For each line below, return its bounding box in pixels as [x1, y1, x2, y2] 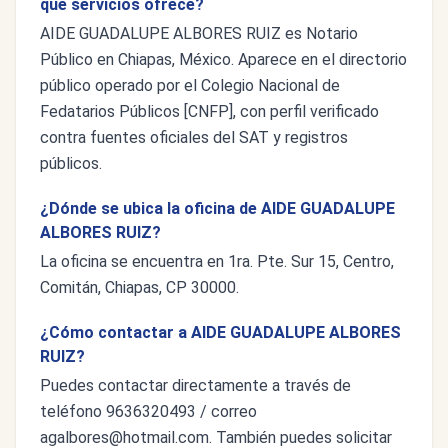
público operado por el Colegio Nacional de [40, 76, 340, 95]
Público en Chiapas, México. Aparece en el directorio [40, 50, 407, 69]
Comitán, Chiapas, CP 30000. [40, 278, 239, 297]
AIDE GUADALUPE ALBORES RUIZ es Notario [40, 24, 358, 43]
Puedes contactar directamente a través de [40, 376, 351, 395]
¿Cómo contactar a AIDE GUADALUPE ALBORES [40, 323, 401, 342]
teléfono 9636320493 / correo [40, 402, 257, 421]
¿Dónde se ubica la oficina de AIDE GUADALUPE [40, 199, 395, 218]
